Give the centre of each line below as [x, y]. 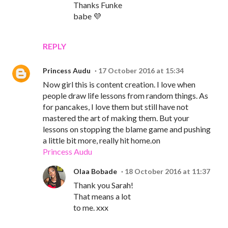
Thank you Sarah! [103, 185]
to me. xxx [91, 208]
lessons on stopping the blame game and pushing [127, 129]
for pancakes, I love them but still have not [116, 107]
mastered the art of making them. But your [116, 118]
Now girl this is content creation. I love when [119, 84]
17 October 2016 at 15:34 [141, 71]
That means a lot [102, 196]
